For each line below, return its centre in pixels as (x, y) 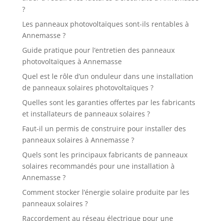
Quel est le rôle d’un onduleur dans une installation (108, 76)
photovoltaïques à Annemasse (72, 61)
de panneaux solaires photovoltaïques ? (88, 88)
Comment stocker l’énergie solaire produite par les (106, 192)
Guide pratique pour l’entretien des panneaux (98, 50)
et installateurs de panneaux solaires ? (86, 114)
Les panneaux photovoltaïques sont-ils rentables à (105, 24)
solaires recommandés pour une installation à (98, 166)
